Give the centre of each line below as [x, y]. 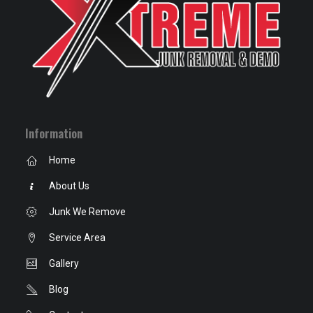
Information [54, 133]
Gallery [64, 263]
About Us [69, 186]
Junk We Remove [87, 212]
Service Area [77, 238]
